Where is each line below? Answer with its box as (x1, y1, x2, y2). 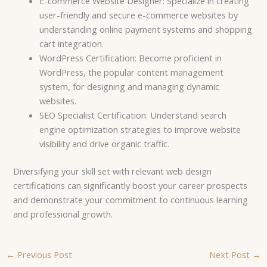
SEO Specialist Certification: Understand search (39, 109, 227, 122)
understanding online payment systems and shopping (39, 23, 253, 36)
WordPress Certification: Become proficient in (39, 52, 222, 64)
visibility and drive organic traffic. (39, 138, 170, 150)
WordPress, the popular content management (39, 66, 224, 79)
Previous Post (14, 249, 72, 261)
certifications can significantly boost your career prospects (13, 179, 248, 192)
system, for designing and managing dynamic (39, 80, 220, 93)
